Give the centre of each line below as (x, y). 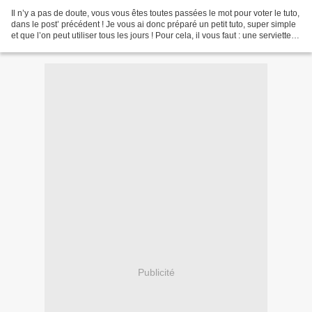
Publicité (156, 272)
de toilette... (33, 47)
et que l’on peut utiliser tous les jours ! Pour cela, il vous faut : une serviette (151, 36)
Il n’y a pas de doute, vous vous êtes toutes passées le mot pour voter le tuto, (155, 14)
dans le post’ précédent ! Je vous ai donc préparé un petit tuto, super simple (154, 25)
